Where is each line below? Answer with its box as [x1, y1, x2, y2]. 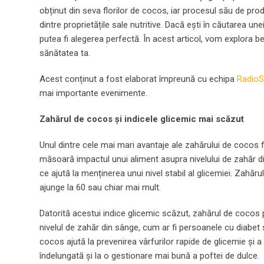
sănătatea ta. [39, 48, 90, 58]
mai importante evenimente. [39, 88, 147, 98]
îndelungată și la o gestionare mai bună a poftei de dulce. [39, 250, 259, 261]
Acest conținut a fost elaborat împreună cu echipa [39, 74, 237, 84]
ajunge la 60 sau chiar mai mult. [39, 182, 161, 193]
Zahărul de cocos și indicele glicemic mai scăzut [39, 114, 244, 124]
